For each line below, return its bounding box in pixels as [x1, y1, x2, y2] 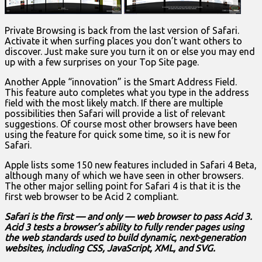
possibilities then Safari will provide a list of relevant [5, 108, 225, 119]
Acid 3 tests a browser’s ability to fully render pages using [5, 222, 244, 233]
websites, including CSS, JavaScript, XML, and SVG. [5, 243, 215, 254]
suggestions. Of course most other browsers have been [5, 119, 237, 130]
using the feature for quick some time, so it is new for [5, 129, 230, 140]
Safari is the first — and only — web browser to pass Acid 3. [5, 211, 252, 222]
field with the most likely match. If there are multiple [5, 98, 223, 109]
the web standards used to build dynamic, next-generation [5, 232, 246, 243]
